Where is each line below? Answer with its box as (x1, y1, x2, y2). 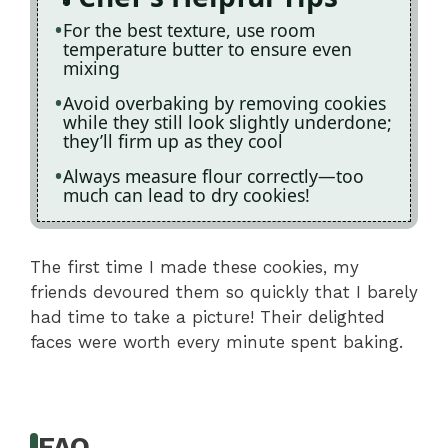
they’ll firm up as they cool (63, 129, 283, 154)
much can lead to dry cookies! (63, 183, 310, 208)
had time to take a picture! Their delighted (30, 306, 385, 327)
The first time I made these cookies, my (30, 256, 359, 277)
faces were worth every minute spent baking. (30, 331, 403, 352)
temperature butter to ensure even (63, 37, 352, 62)
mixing (63, 56, 120, 81)
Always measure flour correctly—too (63, 164, 364, 189)
